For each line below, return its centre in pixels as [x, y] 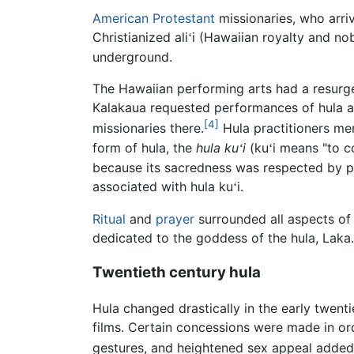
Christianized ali [140, 38]
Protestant [184, 19]
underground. [132, 57]
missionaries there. [148, 128]
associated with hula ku [163, 186]
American [121, 19]
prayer [175, 218]
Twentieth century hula [177, 273]
